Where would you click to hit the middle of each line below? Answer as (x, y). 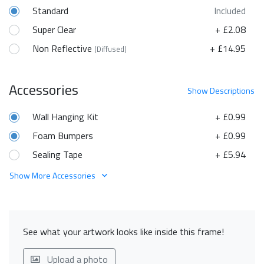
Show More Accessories (53, 175)
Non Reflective (63, 48)
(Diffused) (110, 49)
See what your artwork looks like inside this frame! (123, 231)
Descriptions (232, 90)
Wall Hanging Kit (65, 116)
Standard (50, 10)
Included (230, 10)
